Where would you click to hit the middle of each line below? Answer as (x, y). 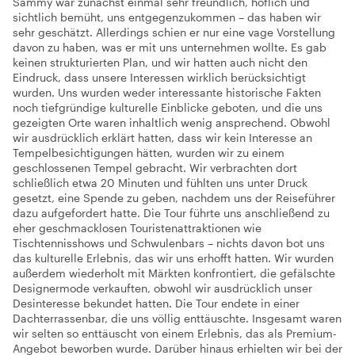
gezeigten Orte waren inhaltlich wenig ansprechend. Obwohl (172, 122)
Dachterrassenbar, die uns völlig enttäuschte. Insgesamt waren (177, 318)
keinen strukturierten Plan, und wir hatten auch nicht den (160, 62)
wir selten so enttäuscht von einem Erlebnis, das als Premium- (175, 333)
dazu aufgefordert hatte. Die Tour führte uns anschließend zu (171, 213)
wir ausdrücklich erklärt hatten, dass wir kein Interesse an (162, 137)
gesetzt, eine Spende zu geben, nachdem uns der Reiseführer (174, 198)
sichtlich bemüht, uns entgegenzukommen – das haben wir (167, 17)
